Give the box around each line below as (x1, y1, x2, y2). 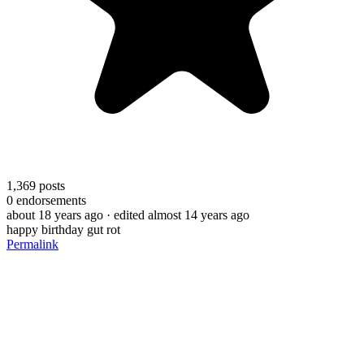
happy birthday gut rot (6, 222, 120, 236)
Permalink (6, 236, 58, 251)
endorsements (13, 193, 86, 207)
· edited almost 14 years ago (106, 207, 249, 222)
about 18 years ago (6, 207, 103, 222)
